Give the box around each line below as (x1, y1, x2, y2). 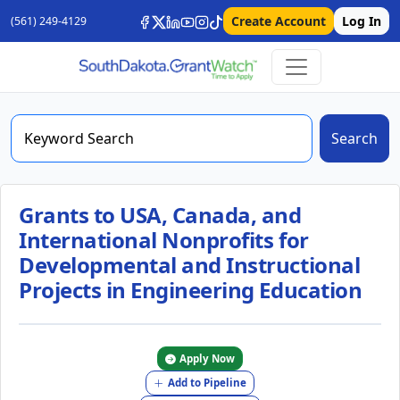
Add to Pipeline (168, 376, 247, 390)
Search (331, 129, 378, 148)
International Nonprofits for (19, 225, 309, 254)
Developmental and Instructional (19, 250, 361, 279)
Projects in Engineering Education (19, 275, 362, 304)
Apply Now (179, 352, 236, 366)
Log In (342, 12, 381, 29)
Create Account (231, 12, 326, 29)
